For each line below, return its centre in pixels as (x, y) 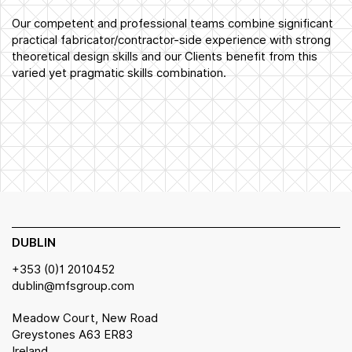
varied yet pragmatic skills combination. (119, 73)
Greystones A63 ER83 (72, 334)
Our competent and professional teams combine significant (172, 23)
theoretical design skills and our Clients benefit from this (165, 56)
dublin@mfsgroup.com (73, 286)
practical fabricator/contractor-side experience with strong (171, 40)
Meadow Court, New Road (85, 318)
